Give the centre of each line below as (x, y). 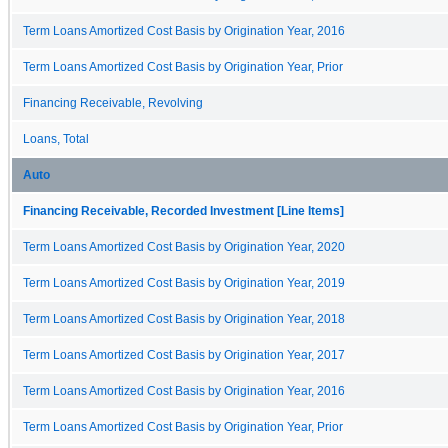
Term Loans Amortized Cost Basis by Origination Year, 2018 (184, 318)
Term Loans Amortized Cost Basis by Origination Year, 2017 (184, 354)
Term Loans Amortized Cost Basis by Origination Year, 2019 (184, 282)
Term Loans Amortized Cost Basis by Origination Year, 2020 (184, 246)
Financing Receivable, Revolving (113, 102)
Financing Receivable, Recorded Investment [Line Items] (183, 210)
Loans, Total (56, 138)
